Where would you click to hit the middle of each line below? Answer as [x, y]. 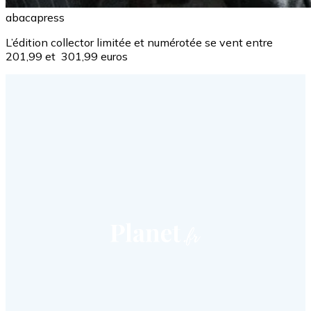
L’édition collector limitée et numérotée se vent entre [139, 43]
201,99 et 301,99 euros [67, 57]
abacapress [35, 18]
